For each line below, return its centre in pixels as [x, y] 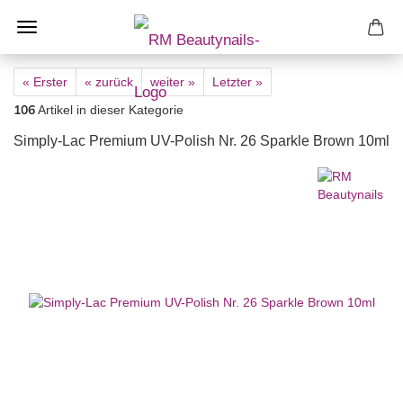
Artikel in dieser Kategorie [109, 110]
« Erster [45, 82]
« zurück [109, 82]
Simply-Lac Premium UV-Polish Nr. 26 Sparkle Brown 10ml [201, 141]
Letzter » [237, 82]
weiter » [173, 82]
